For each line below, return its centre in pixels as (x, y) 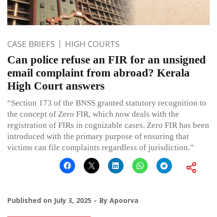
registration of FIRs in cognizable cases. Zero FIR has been (108, 125)
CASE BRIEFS (31, 44)
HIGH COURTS (92, 44)
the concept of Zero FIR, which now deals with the (93, 114)
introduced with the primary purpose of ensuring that (98, 136)
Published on (31, 200)
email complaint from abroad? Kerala (99, 73)
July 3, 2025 (73, 200)
